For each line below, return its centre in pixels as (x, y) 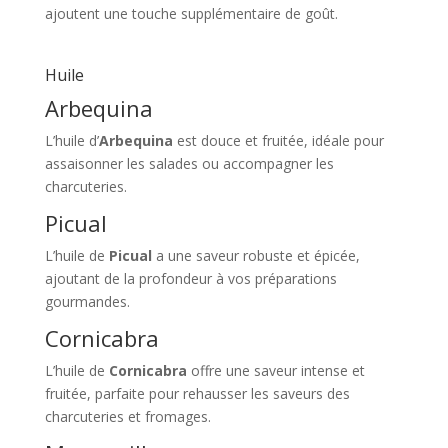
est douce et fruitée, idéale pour (278, 140)
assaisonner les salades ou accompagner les (189, 163)
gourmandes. (87, 301)
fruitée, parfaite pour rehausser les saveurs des (197, 393)
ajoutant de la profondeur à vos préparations (190, 278)
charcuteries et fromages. (127, 416)
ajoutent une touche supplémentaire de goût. (191, 13)
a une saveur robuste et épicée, (255, 255)
